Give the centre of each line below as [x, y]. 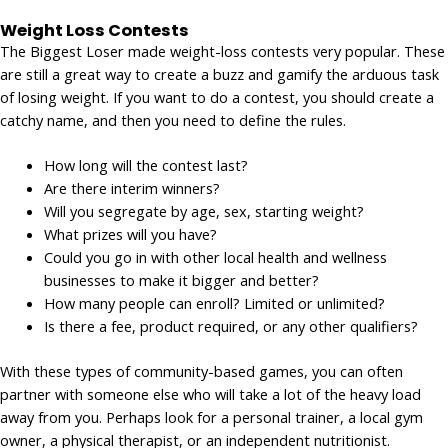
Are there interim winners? [131, 188]
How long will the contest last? [145, 165]
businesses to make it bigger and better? [181, 280]
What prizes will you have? [132, 234]
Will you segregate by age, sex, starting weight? [203, 211]
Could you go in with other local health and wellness [215, 257]
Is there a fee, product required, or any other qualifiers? [230, 326]
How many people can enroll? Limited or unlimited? [214, 303]
